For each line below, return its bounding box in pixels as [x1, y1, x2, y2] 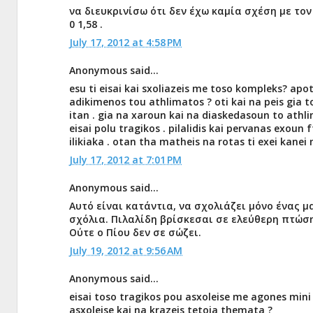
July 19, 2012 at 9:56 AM [69, 244, 182, 257]
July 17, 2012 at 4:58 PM [69, 36, 182, 49]
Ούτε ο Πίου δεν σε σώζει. [69, 226, 201, 239]
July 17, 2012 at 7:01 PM [69, 153, 182, 166]
